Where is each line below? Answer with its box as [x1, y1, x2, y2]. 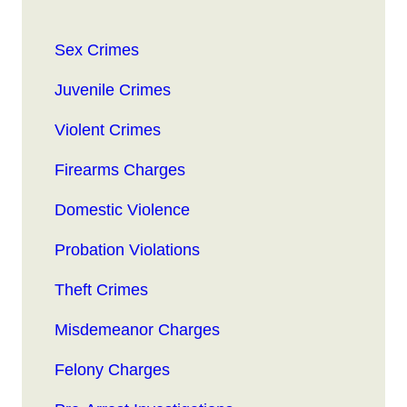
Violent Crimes [55, 121, 161, 140]
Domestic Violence [55, 201, 190, 220]
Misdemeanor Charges [55, 321, 220, 340]
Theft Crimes [55, 281, 148, 300]
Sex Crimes [55, 41, 139, 60]
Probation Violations [55, 241, 200, 260]
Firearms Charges [55, 161, 185, 180]
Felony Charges [55, 361, 170, 380]
